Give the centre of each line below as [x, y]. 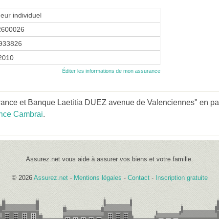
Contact [138, 177]
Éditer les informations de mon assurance [111, 71]
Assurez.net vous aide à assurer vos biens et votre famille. [109, 159]
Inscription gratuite [181, 177]
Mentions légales [98, 177]
